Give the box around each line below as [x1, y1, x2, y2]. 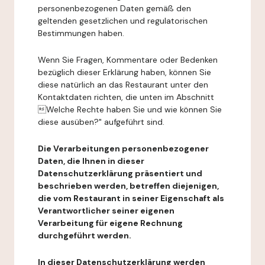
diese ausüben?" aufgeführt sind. [38, 117, 164, 127]
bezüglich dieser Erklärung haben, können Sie [38, 67, 211, 77]
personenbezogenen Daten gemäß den [38, 3, 191, 14]
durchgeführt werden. [38, 230, 131, 241]
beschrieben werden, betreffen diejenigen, [38, 180, 219, 191]
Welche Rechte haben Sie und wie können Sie [38, 104, 222, 115]
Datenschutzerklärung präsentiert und [38, 168, 202, 179]
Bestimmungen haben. [38, 28, 124, 38]
